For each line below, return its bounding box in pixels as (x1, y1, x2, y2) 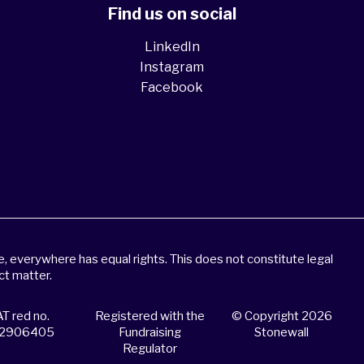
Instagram (140, 59, 204, 75)
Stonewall (254, 325, 310, 340)
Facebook (141, 80, 203, 95)
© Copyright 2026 (231, 309, 332, 323)
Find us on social (107, 4, 236, 24)
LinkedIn (144, 39, 200, 54)
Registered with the (94, 309, 205, 323)
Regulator (122, 341, 177, 356)
